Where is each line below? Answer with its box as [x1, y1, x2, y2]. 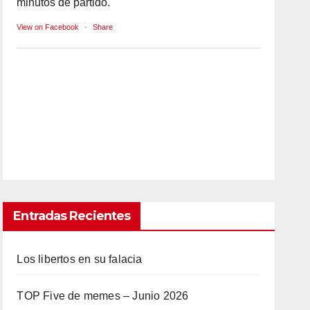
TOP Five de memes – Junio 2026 [17, 289, 189, 302]
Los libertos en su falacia [17, 253, 143, 265]
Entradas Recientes [13, 208, 131, 224]
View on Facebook [17, 22, 80, 31]
